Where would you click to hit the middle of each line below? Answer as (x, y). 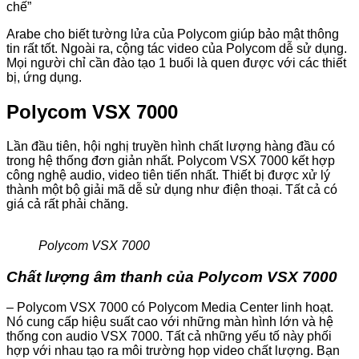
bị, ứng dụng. (44, 77)
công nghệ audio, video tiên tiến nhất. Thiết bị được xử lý (168, 175)
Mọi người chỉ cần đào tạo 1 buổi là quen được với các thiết (176, 63)
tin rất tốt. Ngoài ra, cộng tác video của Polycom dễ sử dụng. (177, 48)
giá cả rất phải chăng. (67, 204)
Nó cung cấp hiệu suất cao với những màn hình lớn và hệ (170, 322)
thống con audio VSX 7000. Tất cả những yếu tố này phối (169, 337)
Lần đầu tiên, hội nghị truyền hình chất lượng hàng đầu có (171, 146)
